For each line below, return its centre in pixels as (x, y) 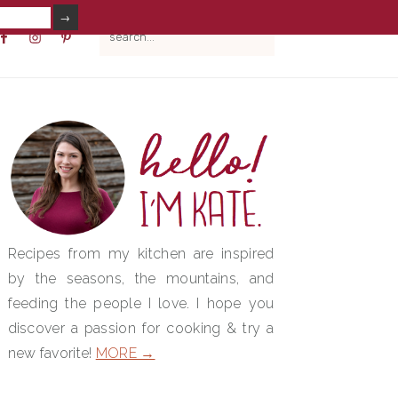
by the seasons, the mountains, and (141, 278)
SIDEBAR (43, 155)
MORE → (125, 353)
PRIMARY (45, 131)
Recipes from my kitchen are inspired (141, 253)
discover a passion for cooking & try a (141, 328)
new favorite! (52, 353)
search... (127, 24)
